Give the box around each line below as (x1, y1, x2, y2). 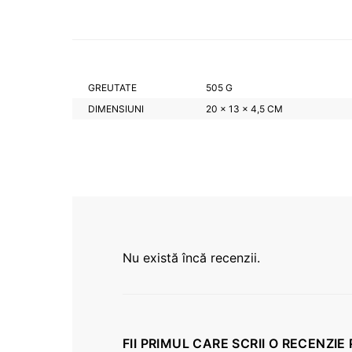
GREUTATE (88, 82, 137, 93)
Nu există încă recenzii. (123, 250, 260, 266)
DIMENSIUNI (88, 103, 144, 115)
